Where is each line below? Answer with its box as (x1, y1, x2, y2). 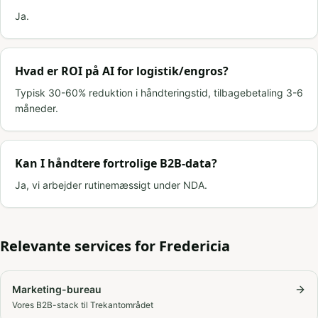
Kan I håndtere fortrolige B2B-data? (15, 155, 217, 171)
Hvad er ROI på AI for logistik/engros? (15, 63, 229, 79)
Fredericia (159, 236, 230, 256)
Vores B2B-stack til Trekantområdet (12, 300, 153, 310)
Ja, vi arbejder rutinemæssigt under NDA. (15, 179, 207, 191)
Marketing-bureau (12, 283, 102, 295)
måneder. (15, 102, 58, 114)
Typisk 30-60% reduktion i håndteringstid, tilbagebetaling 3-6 (15, 87, 303, 99)
